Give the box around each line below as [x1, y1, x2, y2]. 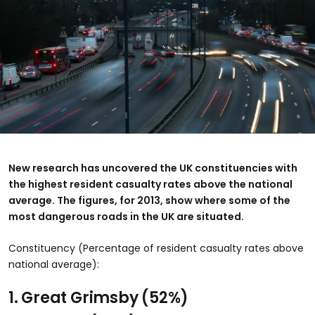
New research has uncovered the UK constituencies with [8, 160, 297, 175]
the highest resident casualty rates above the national [8, 176, 292, 191]
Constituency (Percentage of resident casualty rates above [8, 240, 304, 255]
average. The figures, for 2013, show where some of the [8, 193, 290, 207]
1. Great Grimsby [8, 286, 139, 309]
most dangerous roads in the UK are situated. [8, 209, 244, 224]
